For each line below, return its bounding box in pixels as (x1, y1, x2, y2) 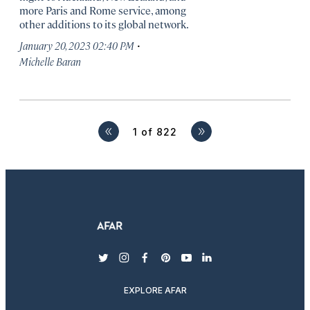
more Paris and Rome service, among (19, 3, 186, 17)
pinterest (164, 256, 215, 273)
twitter (102, 256, 140, 273)
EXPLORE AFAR (123, 285, 187, 295)
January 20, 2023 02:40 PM (19, 39, 134, 52)
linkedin (206, 256, 252, 273)
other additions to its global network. (19, 17, 189, 30)
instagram (122, 256, 179, 273)
